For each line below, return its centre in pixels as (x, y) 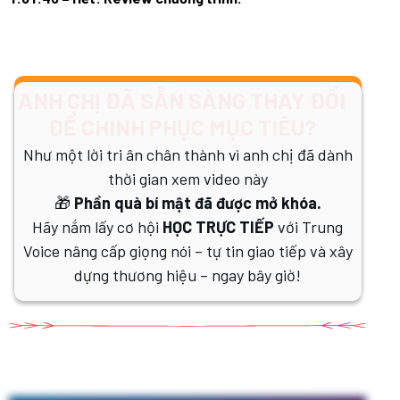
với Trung (308, 226)
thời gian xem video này (187, 178)
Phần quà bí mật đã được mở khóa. (196, 202)
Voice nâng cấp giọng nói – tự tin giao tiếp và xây (187, 250)
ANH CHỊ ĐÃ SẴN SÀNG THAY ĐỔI (181, 100)
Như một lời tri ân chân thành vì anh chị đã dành (187, 154)
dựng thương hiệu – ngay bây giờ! (187, 275)
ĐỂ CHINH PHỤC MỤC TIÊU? (181, 126)
